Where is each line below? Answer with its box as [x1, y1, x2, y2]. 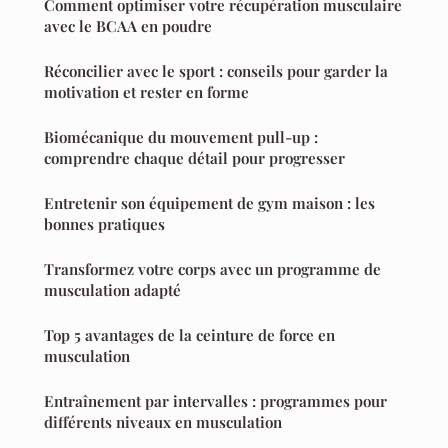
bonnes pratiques [44, 214, 165, 235]
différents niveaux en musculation [44, 412, 282, 433]
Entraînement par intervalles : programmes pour [44, 391, 387, 412]
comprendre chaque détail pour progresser [44, 148, 345, 169]
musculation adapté [44, 280, 181, 301]
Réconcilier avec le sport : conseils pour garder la [44, 61, 388, 82]
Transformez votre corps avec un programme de [44, 259, 381, 280]
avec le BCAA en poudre [44, 16, 212, 37]
